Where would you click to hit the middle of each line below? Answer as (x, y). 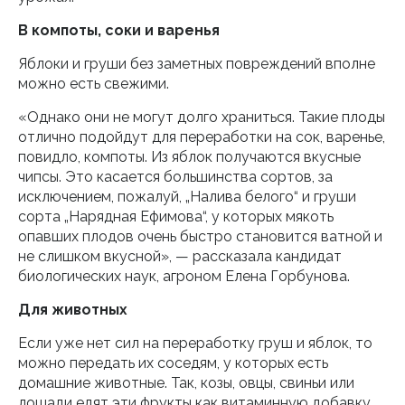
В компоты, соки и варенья (119, 30)
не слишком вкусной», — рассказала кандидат (180, 256)
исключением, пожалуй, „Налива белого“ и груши (187, 197)
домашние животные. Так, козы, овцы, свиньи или (186, 383)
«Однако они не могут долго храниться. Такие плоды (202, 117)
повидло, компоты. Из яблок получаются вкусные (189, 157)
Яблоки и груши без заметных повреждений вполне (197, 64)
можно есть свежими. (94, 84)
